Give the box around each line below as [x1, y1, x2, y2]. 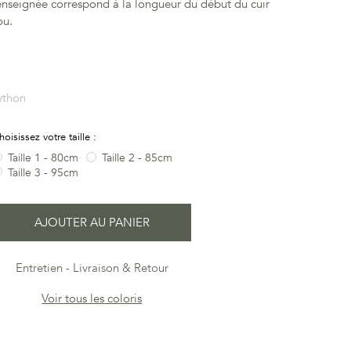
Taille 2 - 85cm [102, 150, 173, 165]
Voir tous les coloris [42, 291, 143, 307]
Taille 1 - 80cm [8, 150, 79, 165]
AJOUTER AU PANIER [34, 215, 150, 231]
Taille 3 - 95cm [8, 165, 79, 180]
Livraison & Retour [72, 260, 168, 277]
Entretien [15, 260, 63, 277]
